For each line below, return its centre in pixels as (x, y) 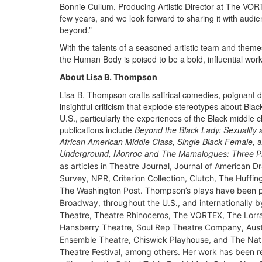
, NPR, (100, 178)
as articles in (85, 166)
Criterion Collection (149, 178)
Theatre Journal (139, 166)
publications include (97, 130)
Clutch (202, 178)
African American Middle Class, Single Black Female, (157, 142)
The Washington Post (100, 191)
